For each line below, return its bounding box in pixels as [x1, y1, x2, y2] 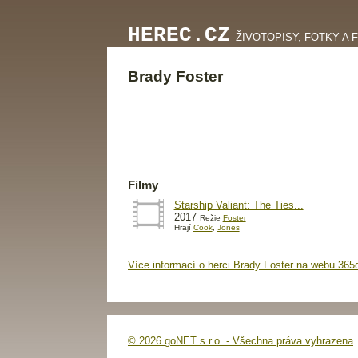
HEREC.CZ [128, 24, 230, 48]
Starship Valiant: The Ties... [173, 198, 304, 211]
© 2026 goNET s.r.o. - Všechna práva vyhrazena [128, 335, 353, 348]
